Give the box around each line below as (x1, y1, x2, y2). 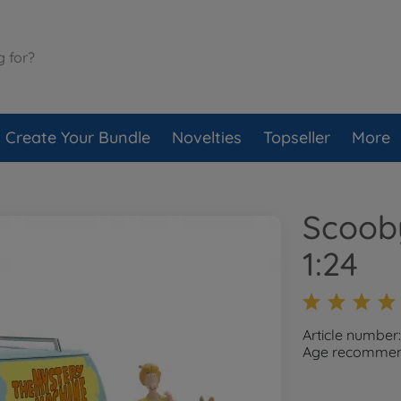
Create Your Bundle (5, 127, 150, 148)
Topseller (263, 127, 330, 148)
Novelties (172, 127, 242, 148)
